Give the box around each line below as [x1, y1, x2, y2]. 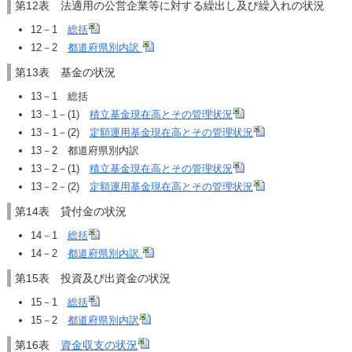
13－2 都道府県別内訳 [31, 145, 139, 156]
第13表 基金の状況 [15, 66, 115, 79]
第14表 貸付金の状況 [15, 205, 126, 218]
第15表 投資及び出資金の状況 [15, 272, 170, 284]
